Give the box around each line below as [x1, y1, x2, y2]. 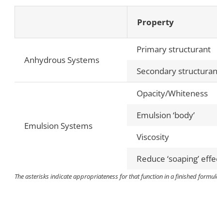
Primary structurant [136, 43, 211, 55]
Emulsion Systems [24, 120, 93, 131]
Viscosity [136, 131, 169, 142]
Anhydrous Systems [24, 54, 99, 65]
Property [137, 16, 174, 28]
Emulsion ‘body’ [136, 109, 195, 121]
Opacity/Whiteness [136, 87, 208, 99]
